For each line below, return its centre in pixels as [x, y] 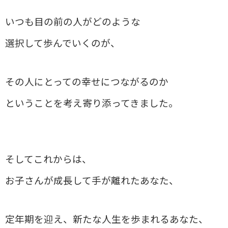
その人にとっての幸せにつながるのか [87, 82]
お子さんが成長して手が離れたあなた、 [92, 181]
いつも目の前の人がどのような [73, 22]
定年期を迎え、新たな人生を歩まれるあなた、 [107, 220]
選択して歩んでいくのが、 [63, 44]
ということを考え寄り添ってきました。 [92, 104]
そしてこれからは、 [48, 160]
